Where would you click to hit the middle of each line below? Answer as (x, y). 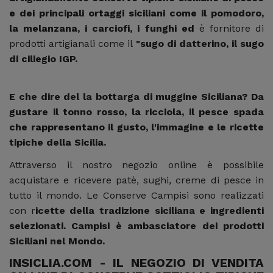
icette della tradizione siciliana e (123, 211)
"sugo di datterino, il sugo (200, 44)
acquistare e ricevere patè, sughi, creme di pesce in (136, 180)
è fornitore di (232, 29)
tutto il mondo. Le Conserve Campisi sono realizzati (136, 196)
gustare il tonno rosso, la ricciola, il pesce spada (136, 112)
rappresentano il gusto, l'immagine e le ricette (147, 127)
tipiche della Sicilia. (58, 143)
